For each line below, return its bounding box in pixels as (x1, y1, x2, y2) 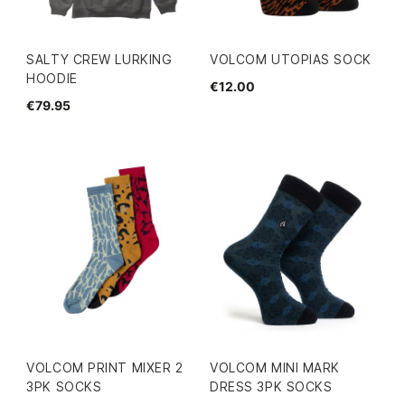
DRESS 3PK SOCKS (210, 378, 333, 394)
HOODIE (26, 70, 78, 86)
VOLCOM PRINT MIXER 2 (26, 359, 184, 375)
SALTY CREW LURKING (26, 51, 173, 67)
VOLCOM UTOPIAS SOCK (210, 51, 372, 67)
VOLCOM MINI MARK (210, 359, 341, 375)
